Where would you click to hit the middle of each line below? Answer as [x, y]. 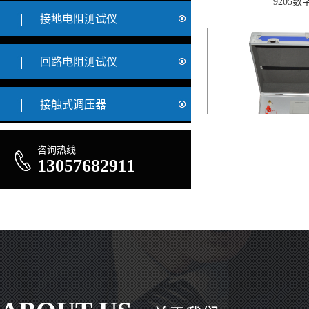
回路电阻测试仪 [79, 61]
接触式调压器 [73, 104]
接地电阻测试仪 [79, 19]
